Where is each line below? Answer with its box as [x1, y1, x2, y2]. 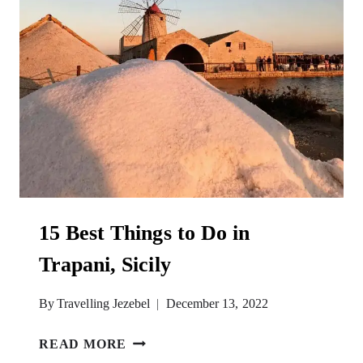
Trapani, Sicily [39, 253, 171, 276]
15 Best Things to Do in [39, 221, 250, 245]
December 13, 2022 [166, 297, 268, 310]
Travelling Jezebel [57, 297, 151, 310]
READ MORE [39, 337, 127, 351]
